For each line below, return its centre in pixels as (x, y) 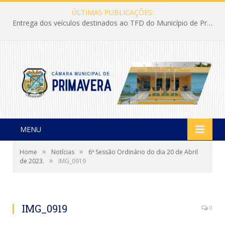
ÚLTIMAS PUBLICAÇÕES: (113, 12)
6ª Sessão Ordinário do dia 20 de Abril (143, 152)
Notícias (63, 152)
